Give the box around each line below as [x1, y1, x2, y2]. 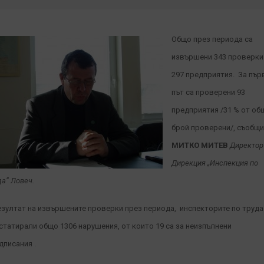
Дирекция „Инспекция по [171, 159, 258, 167]
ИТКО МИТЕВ [179, 141, 230, 150]
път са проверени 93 [171, 88, 245, 97]
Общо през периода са [171, 35, 253, 44]
